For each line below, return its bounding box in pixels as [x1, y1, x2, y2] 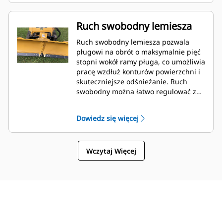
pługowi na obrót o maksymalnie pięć [76, 47, 201, 57]
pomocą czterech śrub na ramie [76, 97, 182, 107]
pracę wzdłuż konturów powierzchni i [76, 67, 200, 77]
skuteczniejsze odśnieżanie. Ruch [76, 77, 187, 87]
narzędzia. [76, 107, 111, 116]
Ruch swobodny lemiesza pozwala [76, 37, 189, 47]
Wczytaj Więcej [86, 146, 136, 156]
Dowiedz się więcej [76, 113, 139, 123]
